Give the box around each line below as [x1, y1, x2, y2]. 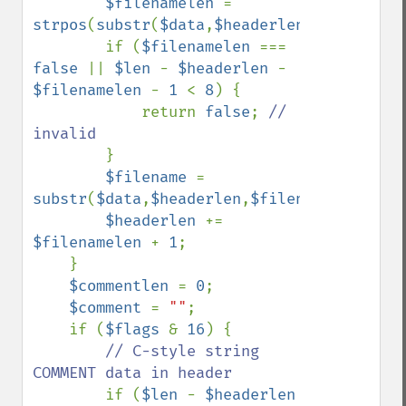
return [141, 102, 205, 121]
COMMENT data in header [33, 363, 232, 382]
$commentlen [69, 276, 178, 295]
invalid [33, 124, 96, 143]
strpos [33, 15, 87, 34]
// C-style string [105, 342, 259, 361]
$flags [105, 320, 169, 339]
